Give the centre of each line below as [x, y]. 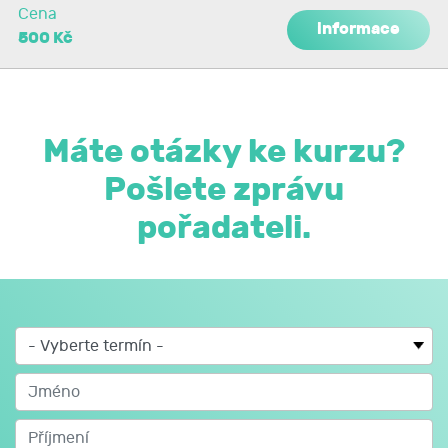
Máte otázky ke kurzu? [224, 151]
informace [358, 28]
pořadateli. [224, 227]
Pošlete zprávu [224, 189]
